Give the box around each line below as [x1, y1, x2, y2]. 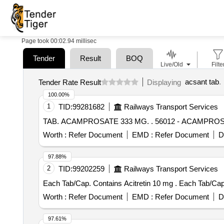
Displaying [146, 77, 185, 86]
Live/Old [160, 61, 183, 68]
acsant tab [184, 77, 219, 86]
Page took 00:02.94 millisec [21, 37, 96, 44]
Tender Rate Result [38, 77, 101, 86]
